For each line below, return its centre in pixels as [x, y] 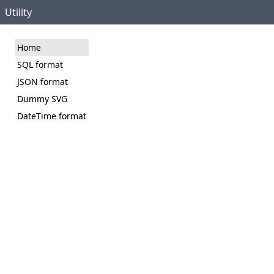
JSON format [43, 82]
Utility [18, 12]
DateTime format [52, 116]
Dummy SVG [42, 99]
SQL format [40, 65]
